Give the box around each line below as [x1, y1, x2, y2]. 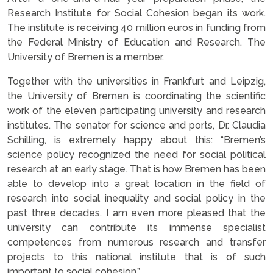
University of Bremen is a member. [7, 51, 164, 63]
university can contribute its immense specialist [7, 222, 266, 233]
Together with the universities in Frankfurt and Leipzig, [7, 76, 266, 87]
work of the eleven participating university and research [7, 105, 266, 116]
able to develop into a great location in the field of [7, 178, 266, 190]
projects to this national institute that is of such [7, 251, 266, 263]
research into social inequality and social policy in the [7, 193, 266, 204]
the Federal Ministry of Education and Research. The [7, 37, 266, 48]
